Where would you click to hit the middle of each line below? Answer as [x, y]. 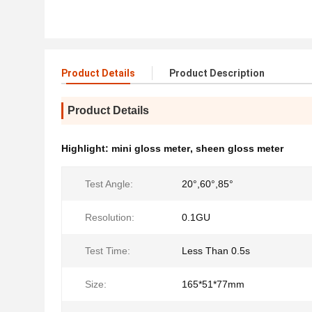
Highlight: [86, 148]
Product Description [217, 73]
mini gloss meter [151, 148]
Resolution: [110, 217]
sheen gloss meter [240, 148]
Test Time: [108, 251]
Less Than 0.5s [216, 251]
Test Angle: [109, 184]
